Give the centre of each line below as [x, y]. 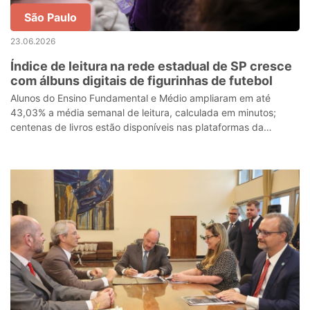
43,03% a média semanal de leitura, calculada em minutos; [143, 112]
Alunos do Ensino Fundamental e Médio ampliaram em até [140, 98]
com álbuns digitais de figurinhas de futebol [142, 81]
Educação [33, 142]
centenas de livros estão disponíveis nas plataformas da [137, 127]
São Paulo [51, 17]
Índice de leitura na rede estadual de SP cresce [151, 66]
